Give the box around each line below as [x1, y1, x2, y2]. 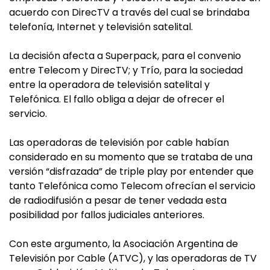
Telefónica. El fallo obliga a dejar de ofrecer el [9, 92, 224, 106]
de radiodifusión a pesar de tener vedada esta [9, 193, 227, 207]
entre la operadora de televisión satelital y [9, 78, 210, 92]
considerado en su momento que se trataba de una [9, 150, 253, 164]
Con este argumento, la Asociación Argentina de [9, 237, 238, 251]
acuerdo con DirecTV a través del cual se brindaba [9, 5, 250, 19]
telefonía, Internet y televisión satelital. [9, 20, 193, 34]
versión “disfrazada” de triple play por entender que [9, 165, 254, 178]
